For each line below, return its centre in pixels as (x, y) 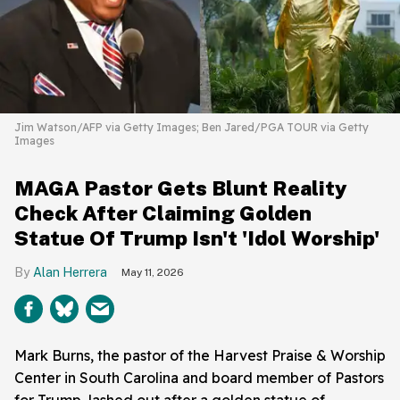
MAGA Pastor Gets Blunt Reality (181, 187)
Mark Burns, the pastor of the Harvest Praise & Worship (200, 355)
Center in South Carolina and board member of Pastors (199, 377)
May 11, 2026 (153, 272)
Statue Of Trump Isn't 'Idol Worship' (197, 237)
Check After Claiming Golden (163, 212)
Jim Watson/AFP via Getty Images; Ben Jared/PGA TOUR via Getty (192, 127)
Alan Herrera (70, 272)
